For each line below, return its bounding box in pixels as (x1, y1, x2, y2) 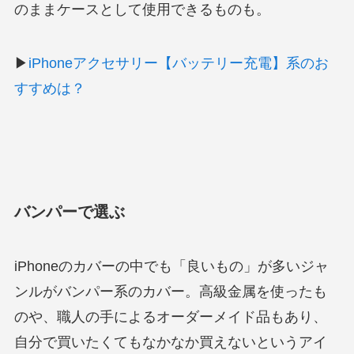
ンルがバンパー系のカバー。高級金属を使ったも (13, 284, 327, 300)
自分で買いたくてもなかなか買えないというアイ (13, 334, 327, 351)
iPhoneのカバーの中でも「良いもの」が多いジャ (13, 258, 329, 275)
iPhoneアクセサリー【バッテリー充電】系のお (28, 55, 329, 71)
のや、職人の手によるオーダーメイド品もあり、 (13, 309, 327, 326)
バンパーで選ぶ (13, 202, 125, 220)
